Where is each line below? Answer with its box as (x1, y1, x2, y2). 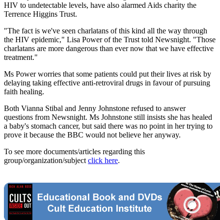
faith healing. (4, 87, 44, 96)
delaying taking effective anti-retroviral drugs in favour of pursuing (4, 78, 210, 87)
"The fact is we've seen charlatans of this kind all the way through (4, 26, 207, 35)
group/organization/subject (4, 156, 88, 165)
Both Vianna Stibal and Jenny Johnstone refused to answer (4, 104, 186, 112)
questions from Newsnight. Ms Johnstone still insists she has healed (4, 112, 212, 121)
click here (88, 156, 118, 165)
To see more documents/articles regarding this (4, 147, 145, 156)
